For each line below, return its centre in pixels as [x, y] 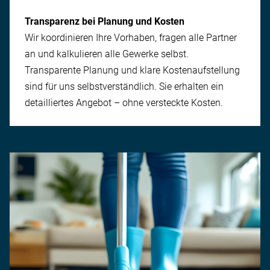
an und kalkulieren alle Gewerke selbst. [107, 54]
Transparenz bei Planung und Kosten [105, 21]
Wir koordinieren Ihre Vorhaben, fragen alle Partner [131, 37]
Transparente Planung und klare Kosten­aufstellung [132, 70]
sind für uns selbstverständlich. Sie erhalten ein [124, 86]
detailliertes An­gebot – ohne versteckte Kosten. [124, 102]
